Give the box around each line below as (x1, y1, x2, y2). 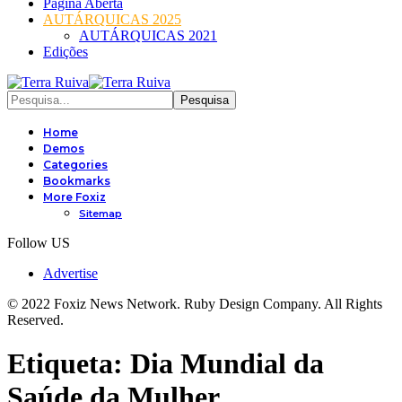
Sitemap (79, 207, 122, 220)
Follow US (7, 235, 70, 250)
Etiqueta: (7, 347, 130, 380)
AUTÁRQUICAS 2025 (43, 12, 181, 27)
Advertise (43, 266, 98, 281)
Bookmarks (43, 174, 110, 188)
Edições (43, 44, 88, 59)
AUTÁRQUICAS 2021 (79, 28, 217, 43)
